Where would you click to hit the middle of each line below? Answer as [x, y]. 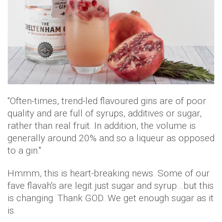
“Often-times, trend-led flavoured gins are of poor [107, 101]
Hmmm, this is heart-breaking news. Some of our [109, 173]
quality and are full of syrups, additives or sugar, [105, 113]
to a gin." [24, 151]
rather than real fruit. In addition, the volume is [102, 126]
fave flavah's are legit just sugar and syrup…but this [111, 186]
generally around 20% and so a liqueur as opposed [111, 138]
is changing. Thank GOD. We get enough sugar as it [111, 198]
